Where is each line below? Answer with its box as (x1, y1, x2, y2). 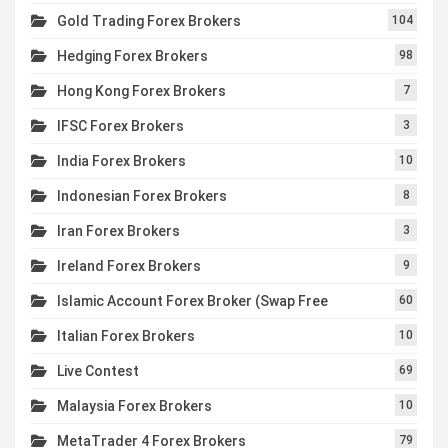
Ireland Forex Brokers (57, 257, 201, 274)
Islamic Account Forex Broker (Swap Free (57, 292, 328, 309)
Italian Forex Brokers (57, 327, 195, 344)
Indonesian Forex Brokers (57, 187, 227, 204)
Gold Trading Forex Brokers (57, 12, 241, 29)
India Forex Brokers (57, 152, 186, 169)
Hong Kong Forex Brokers (57, 82, 226, 99)
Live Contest (57, 362, 139, 379)
